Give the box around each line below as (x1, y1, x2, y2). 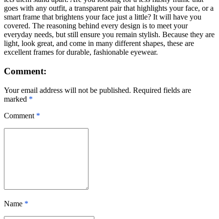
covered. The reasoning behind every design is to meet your (4, 22, 188, 30)
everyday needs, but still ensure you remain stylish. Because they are (4, 30, 215, 39)
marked (4, 94, 29, 103)
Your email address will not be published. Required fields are (4, 86, 191, 94)
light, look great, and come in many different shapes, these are (4, 39, 194, 48)
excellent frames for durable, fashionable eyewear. (4, 48, 158, 57)
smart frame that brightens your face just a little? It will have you (4, 13, 201, 22)
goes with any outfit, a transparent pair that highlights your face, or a (4, 4, 214, 13)
